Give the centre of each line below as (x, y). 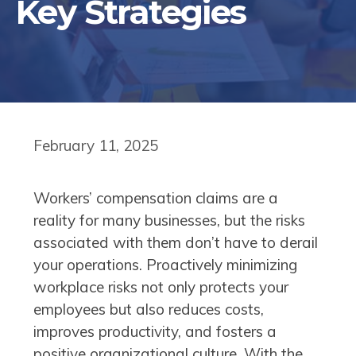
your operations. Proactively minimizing (165, 264)
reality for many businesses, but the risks (169, 220)
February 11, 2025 (96, 145)
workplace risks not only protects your (161, 286)
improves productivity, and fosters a (155, 331)
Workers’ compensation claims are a (156, 197)
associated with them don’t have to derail (176, 242)
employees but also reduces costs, (149, 309)
